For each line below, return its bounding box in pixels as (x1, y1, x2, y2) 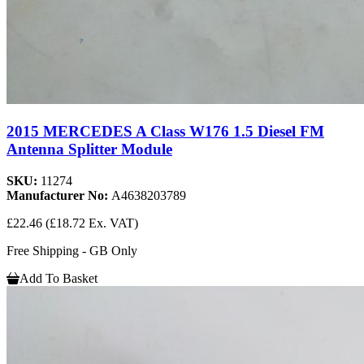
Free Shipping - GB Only (6, 243, 137, 258)
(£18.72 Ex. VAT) (45, 215, 138, 230)
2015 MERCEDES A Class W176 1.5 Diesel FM (6, 122, 324, 140)
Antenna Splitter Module (6, 140, 172, 158)
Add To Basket (19, 271, 97, 285)
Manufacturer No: (6, 188, 111, 202)
